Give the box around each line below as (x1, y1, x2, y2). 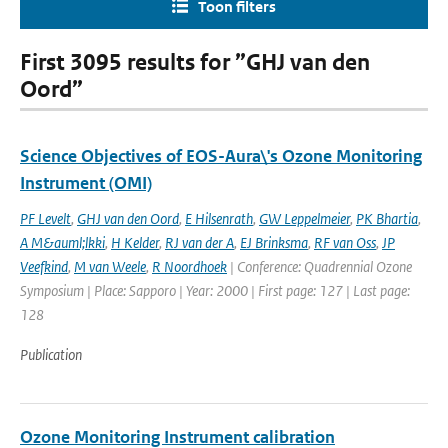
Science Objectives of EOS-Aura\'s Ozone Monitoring (20, 145, 422, 167)
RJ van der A (165, 233, 234, 252)
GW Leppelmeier (259, 209, 350, 228)
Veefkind (20, 257, 68, 276)
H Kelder (111, 233, 159, 252)
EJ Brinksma (240, 233, 308, 252)
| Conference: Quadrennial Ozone (227, 257, 412, 276)
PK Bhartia (356, 209, 418, 228)
